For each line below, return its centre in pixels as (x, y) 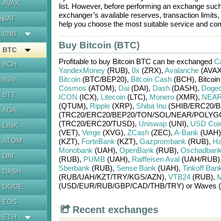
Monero (162, 97)
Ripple (100, 106)
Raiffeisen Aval (155, 159)
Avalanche (182, 70)
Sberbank (74, 168)
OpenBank (136, 150)
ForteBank (98, 141)
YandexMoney (82, 70)
